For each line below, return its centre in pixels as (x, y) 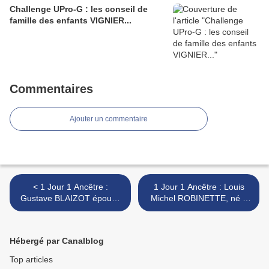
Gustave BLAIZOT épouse (70, 198)
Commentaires (51, 89)
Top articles (31, 260)
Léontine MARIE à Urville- (70, 210)
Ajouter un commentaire (109, 119)
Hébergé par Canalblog (57, 241)
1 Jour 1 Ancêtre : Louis (199, 187)
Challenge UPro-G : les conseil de (79, 9)
